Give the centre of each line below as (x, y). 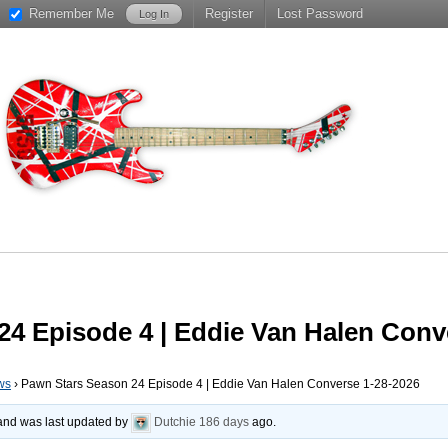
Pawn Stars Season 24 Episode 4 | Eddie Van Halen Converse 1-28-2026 (220, 384)
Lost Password (320, 13)
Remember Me (71, 13)
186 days (224, 422)
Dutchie (175, 422)
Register (229, 13)
